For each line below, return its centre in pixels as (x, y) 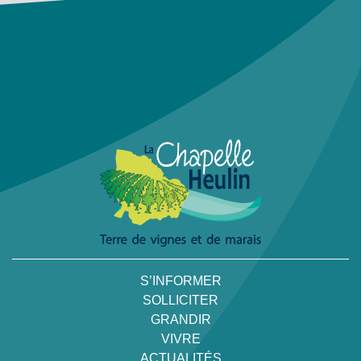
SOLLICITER (180, 300)
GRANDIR (180, 319)
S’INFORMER (180, 280)
